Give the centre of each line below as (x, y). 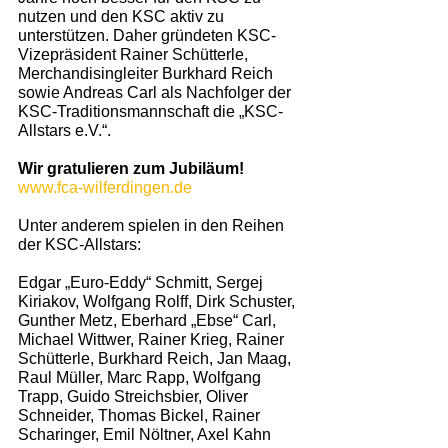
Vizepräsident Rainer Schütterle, (135, 55)
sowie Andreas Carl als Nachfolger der (156, 93)
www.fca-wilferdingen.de (105, 188)
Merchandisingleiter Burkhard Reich (147, 74)
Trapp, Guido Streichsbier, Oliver (135, 397)
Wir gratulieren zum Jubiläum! (131, 169)
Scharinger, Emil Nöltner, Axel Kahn (146, 435)
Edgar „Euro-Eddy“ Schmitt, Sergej (142, 283)
